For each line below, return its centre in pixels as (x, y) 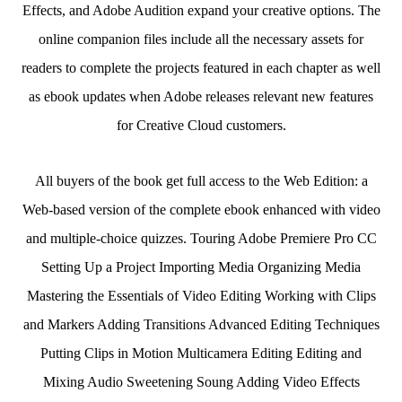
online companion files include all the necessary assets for (201, 39)
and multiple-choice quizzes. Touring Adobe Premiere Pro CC (201, 238)
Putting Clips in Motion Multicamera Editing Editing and (201, 353)
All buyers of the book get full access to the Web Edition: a (201, 181)
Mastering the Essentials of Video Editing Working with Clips (201, 296)
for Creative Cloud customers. (201, 125)
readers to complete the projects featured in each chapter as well (201, 68)
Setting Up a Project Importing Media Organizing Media (201, 267)
